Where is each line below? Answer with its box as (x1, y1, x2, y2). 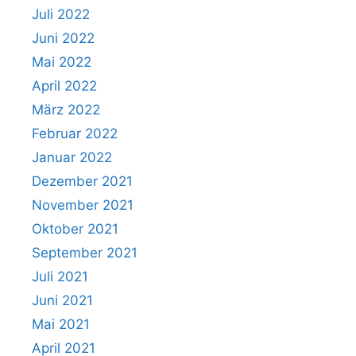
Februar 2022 (32, 125, 118, 141)
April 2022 (32, 77, 97, 94)
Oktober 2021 (32, 220, 118, 237)
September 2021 (32, 244, 137, 261)
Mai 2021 (32, 315, 90, 332)
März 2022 (32, 101, 100, 118)
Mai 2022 (32, 53, 91, 70)
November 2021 (32, 196, 133, 213)
